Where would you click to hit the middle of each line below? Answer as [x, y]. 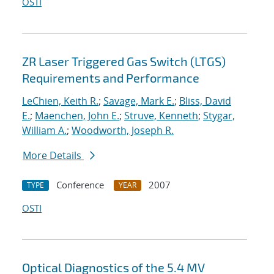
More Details [53, 156]
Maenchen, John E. [77, 116]
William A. [44, 131]
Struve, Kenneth [161, 116]
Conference [80, 185]
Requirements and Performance [111, 78]
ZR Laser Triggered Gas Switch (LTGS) [124, 61]
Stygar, [219, 116]
